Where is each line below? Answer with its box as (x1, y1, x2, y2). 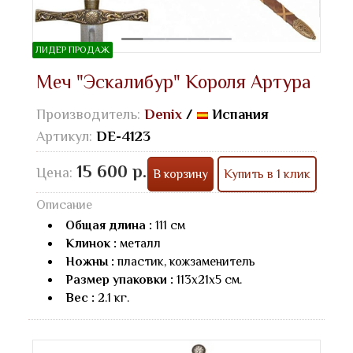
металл (117, 236, 161, 251)
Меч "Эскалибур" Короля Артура (36, 70, 311, 92)
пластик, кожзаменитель (114, 254, 255, 269)
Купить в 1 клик (224, 166, 310, 181)
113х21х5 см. (173, 272, 242, 287)
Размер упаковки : (65, 272, 173, 287)
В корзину (153, 166, 208, 181)
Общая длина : (65, 217, 155, 232)
